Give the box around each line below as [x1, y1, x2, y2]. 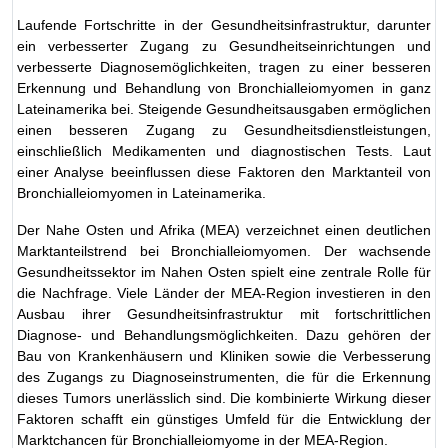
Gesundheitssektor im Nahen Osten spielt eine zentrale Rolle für [17, 263, 431, 280]
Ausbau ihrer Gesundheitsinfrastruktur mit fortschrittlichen [17, 305, 431, 322]
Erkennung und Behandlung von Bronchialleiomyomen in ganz [17, 79, 431, 96]
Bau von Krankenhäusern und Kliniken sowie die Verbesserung [17, 347, 431, 364]
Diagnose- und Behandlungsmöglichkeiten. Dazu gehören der [17, 326, 431, 343]
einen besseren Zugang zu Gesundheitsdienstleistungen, [17, 121, 431, 138]
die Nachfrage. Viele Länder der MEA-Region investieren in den [17, 284, 431, 301]
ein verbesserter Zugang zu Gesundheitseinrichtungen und [17, 37, 431, 54]
